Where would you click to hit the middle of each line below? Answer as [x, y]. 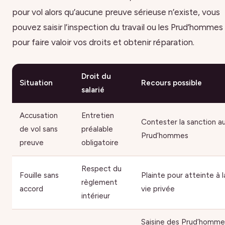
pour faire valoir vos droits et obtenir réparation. [103, 42]
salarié [93, 90]
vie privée [158, 189]
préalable [97, 129]
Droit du [96, 76]
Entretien [98, 115]
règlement [99, 182]
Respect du [101, 168]
